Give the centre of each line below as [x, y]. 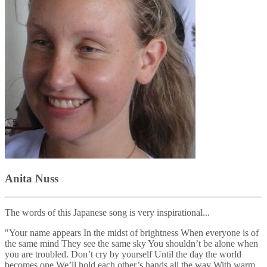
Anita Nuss [32, 178]
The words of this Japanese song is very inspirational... [107, 212]
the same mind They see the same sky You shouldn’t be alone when [131, 243]
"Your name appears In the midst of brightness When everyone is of [132, 232]
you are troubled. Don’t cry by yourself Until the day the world [123, 254]
